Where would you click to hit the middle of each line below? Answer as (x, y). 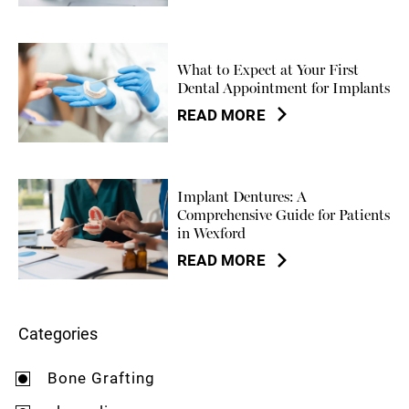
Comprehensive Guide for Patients (284, 215)
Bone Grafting (102, 377)
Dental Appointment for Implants (284, 88)
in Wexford (212, 234)
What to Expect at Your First (268, 69)
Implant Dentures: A (242, 197)
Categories (58, 333)
